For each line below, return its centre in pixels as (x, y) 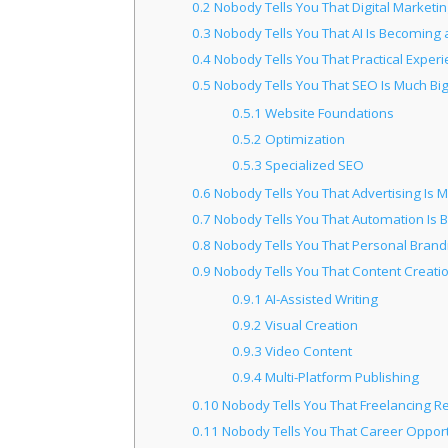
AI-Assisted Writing (319, 299)
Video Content (306, 351)
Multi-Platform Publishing (340, 377)
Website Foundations (327, 113)
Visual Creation (309, 325)
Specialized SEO (312, 165)
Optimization (303, 139)
